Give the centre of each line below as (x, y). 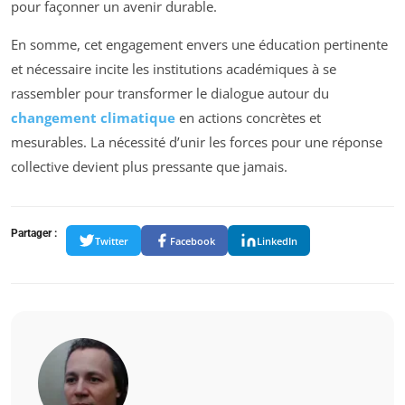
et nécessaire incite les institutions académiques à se (174, 69)
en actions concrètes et (248, 118)
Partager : (34, 234)
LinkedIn (277, 240)
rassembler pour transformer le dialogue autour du (170, 94)
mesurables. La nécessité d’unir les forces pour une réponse (197, 142)
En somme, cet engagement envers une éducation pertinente (199, 45)
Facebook (193, 240)
